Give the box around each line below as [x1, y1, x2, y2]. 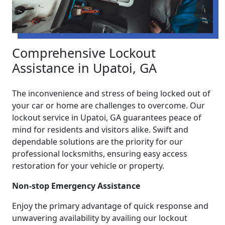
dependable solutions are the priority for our [12, 136, 183, 148]
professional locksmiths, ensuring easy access [12, 148, 187, 160]
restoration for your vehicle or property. [12, 160, 164, 172]
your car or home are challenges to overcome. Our [12, 100, 205, 111]
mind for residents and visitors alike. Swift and [12, 124, 188, 136]
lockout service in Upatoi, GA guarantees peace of [12, 112, 201, 124]
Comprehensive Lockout [12, 44, 156, 62]
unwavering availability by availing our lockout [12, 212, 187, 224]
